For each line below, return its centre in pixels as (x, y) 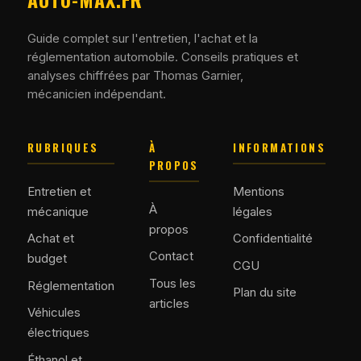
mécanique (58, 212)
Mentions (259, 191)
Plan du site (265, 293)
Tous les (172, 283)
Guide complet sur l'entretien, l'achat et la (143, 39)
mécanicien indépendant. (97, 95)
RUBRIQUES (63, 147)
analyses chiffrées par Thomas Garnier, (135, 76)
